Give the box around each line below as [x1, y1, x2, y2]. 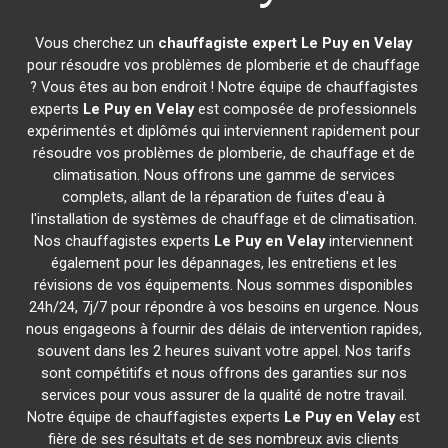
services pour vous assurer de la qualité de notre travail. [40, 386, 407, 404]
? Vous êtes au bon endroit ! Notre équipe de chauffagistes [29, 78, 418, 96]
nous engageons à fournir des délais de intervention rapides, [25, 320, 422, 338]
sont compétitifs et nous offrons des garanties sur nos [40, 364, 407, 382]
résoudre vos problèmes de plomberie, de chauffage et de [32, 144, 415, 162]
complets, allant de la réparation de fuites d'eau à [62, 188, 386, 206]
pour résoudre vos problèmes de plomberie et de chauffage [27, 56, 421, 74]
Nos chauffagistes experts [34, 232, 215, 250]
